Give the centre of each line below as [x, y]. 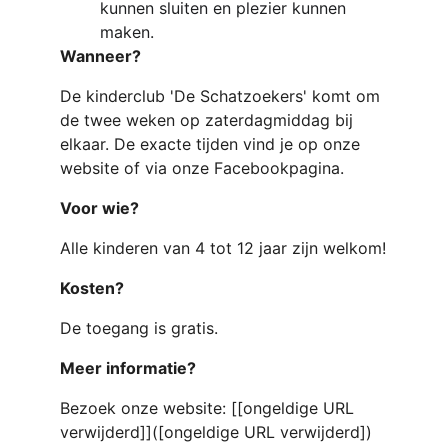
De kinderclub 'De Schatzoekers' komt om [222, 96]
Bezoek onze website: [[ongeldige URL [209, 408]
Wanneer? [100, 56]
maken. [127, 32]
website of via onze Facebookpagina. [202, 168]
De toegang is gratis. [139, 328]
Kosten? [92, 288]
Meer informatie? [128, 368]
